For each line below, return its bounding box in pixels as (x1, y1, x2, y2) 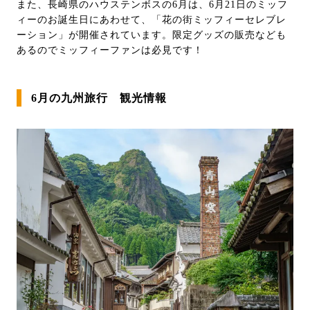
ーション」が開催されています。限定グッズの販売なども (17, 30, 286, 41)
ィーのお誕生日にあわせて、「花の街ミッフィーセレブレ (17, 15, 286, 26)
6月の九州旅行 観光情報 (31, 92, 167, 104)
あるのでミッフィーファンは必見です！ (17, 45, 203, 56)
